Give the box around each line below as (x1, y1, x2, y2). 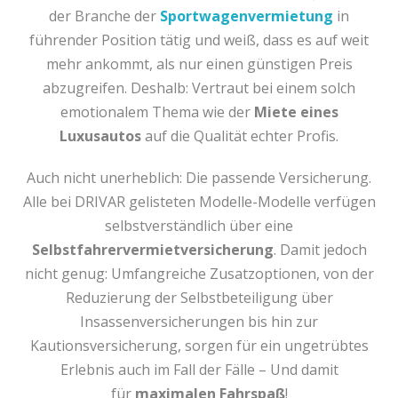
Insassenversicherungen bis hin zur (80, 312, 318, 331)
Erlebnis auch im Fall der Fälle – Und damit (60, 360, 338, 379)
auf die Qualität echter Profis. (141, 126, 338, 146)
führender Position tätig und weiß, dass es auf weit (29, 30, 369, 50)
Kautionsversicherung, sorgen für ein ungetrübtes (29, 336, 369, 355)
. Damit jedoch (273, 240, 367, 259)
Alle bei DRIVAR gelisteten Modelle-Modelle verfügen (22, 192, 376, 211)
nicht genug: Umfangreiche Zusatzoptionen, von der (24, 264, 374, 283)
